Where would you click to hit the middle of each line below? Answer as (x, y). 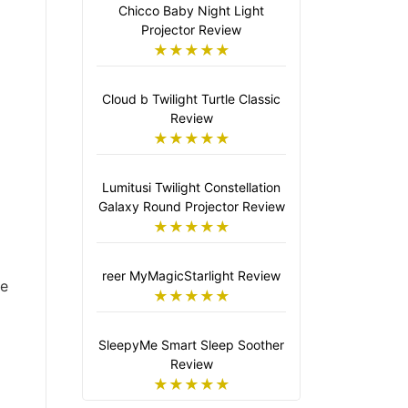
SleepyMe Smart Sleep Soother (191, 344)
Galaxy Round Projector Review (191, 206)
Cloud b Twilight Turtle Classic (191, 98)
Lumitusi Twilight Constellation (191, 187)
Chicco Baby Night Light (191, 10)
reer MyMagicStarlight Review (191, 275)
